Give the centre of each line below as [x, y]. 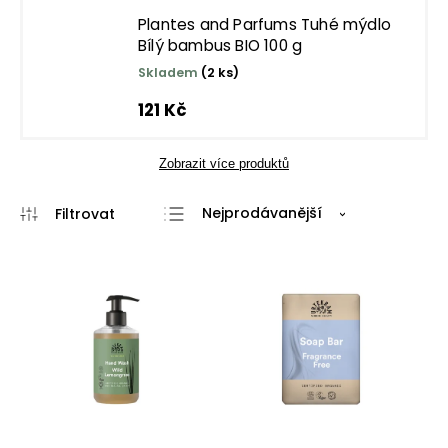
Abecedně [240, 309]
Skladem [169, 72]
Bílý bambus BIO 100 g [220, 45]
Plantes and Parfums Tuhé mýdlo [264, 24]
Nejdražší [236, 277]
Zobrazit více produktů [224, 163]
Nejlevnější [241, 245]
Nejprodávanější [262, 213]
